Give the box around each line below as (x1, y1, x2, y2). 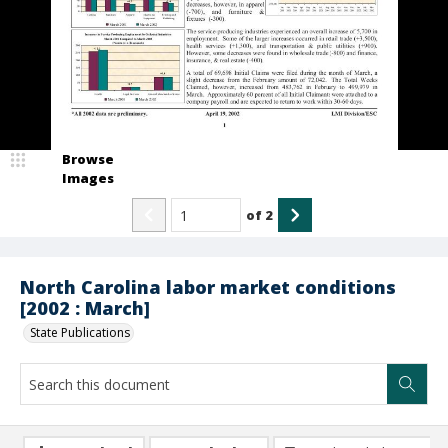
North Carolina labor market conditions (20, 275, 396, 299)
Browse (62, 150, 114, 168)
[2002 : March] (20, 296, 150, 320)
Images (62, 169, 114, 187)
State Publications (30, 324, 130, 341)
